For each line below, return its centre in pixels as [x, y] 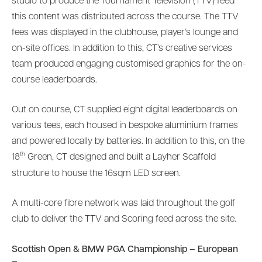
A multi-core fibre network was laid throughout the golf [123, 204]
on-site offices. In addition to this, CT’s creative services [122, 48]
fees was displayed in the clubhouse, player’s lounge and [125, 32]
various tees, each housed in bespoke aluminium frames [125, 126]
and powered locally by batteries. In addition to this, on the [128, 142]
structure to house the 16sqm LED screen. [96, 173]
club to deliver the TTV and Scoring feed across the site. [124, 220]
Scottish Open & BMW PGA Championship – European [125, 249]
